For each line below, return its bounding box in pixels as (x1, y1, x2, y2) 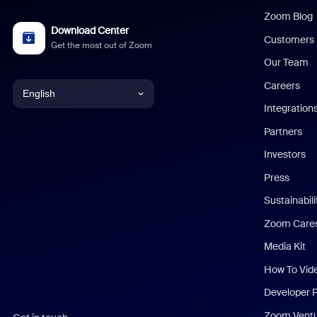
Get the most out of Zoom (51, 39, 153, 51)
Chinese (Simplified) (22, 154, 110, 168)
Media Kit (264, 240, 306, 253)
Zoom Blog (264, 10, 313, 23)
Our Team (264, 56, 309, 69)
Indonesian (22, 283, 72, 296)
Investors (264, 148, 306, 161)
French (22, 219, 54, 232)
